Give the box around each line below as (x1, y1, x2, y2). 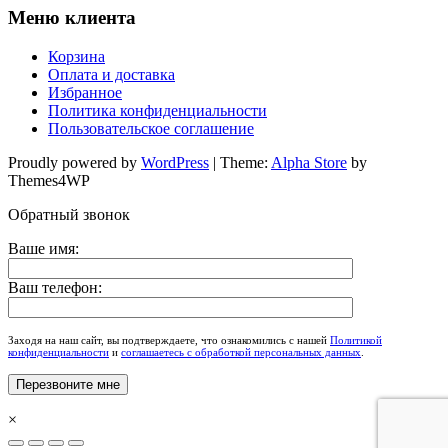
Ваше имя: (8, 239, 79, 257)
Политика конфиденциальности (48, 101, 267, 119)
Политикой (330, 333, 382, 346)
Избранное (48, 83, 122, 101)
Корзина (48, 47, 105, 65)
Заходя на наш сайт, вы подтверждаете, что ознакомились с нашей (8, 333, 330, 346)
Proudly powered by (8, 153, 141, 171)
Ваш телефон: (8, 278, 102, 296)
